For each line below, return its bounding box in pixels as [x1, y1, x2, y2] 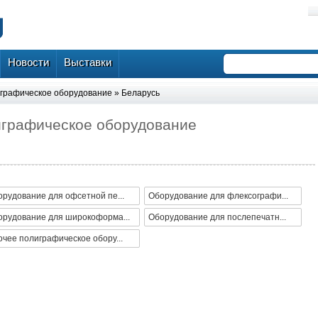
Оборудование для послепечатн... [148, 212, 286, 223]
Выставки [64, 56, 111, 68]
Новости [8, 56, 49, 68]
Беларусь [121, 88, 160, 98]
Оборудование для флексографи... [148, 191, 288, 202]
